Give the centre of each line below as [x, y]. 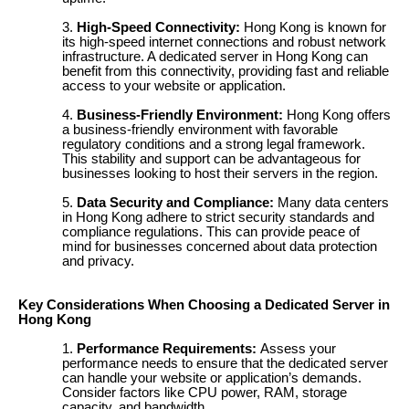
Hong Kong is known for [313, 27]
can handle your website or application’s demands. [212, 378]
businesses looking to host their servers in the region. [220, 173]
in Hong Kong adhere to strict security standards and [218, 217]
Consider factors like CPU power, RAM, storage [204, 393]
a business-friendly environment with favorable [200, 130]
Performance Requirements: [167, 349]
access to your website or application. [174, 86]
